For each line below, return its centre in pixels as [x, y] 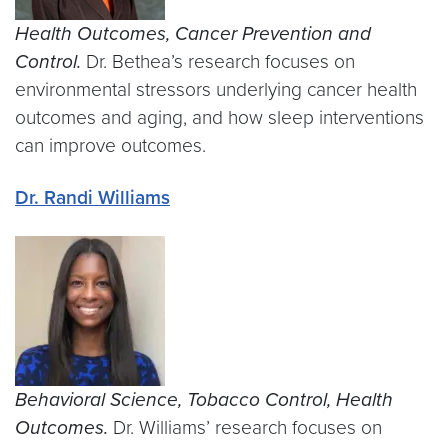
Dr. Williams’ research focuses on [245, 427]
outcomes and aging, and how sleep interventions [219, 117]
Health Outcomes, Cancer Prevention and [193, 33]
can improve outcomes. [110, 145]
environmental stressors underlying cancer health [216, 89]
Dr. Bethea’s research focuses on [218, 61]
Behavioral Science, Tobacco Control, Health [204, 399]
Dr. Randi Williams [92, 197]
